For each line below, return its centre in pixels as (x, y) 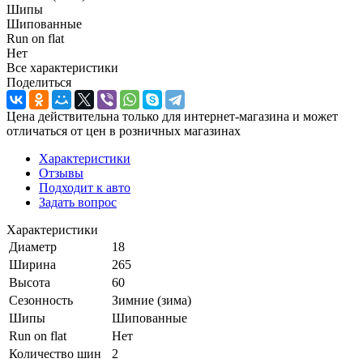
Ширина (32, 264)
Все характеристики (62, 67)
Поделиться (39, 82)
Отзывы (61, 173)
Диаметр (33, 246)
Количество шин (55, 353)
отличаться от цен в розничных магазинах (124, 130)
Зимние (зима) (152, 300)
